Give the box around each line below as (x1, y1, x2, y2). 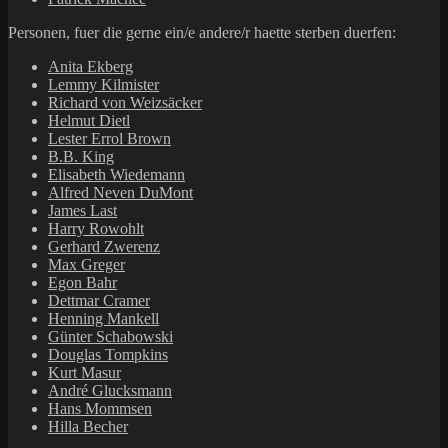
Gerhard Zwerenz (48, 238, 160, 256)
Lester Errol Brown (48, 130, 171, 148)
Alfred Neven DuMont (48, 184, 193, 202)
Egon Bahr (48, 274, 117, 292)
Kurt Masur (48, 364, 121, 382)
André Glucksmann (48, 382, 172, 400)
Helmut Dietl (48, 112, 130, 130)
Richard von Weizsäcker (48, 94, 202, 112)
